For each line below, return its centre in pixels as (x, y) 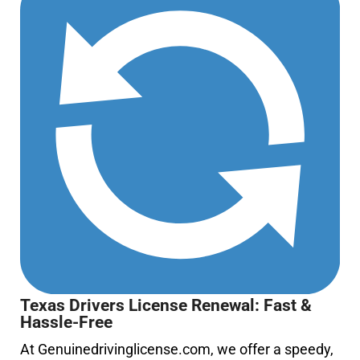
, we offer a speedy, (272, 349)
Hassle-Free (67, 322)
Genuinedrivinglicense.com (125, 349)
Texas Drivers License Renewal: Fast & (166, 305)
